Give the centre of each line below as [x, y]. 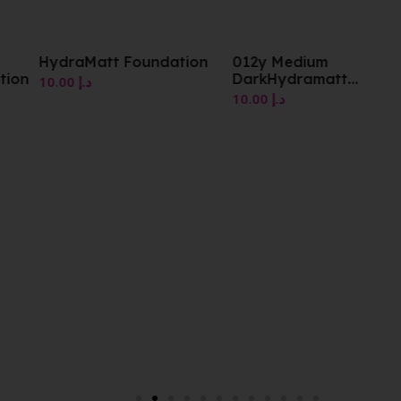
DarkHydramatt [289, 78]
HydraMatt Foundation [124, 61]
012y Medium [279, 61]
